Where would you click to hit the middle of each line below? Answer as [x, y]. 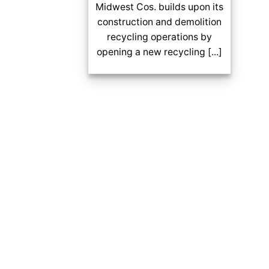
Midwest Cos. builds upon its [160, 7]
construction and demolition [160, 22]
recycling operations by [160, 37]
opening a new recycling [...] [160, 52]
